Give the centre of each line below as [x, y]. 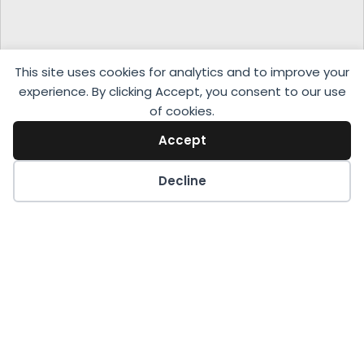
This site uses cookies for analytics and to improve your [182, 72]
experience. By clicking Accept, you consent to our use [182, 91]
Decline [182, 181]
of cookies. [182, 111]
